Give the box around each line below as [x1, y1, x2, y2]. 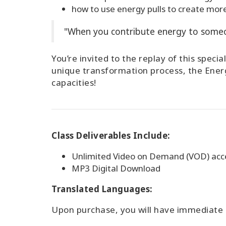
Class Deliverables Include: [51, 130, 171, 141]
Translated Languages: [51, 183, 153, 195]
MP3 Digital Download [72, 162, 160, 174]
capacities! [51, 77, 96, 88]
